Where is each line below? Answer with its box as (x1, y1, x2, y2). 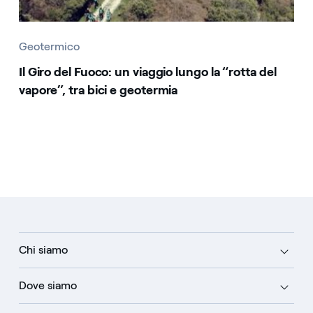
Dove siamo (18, 279, 77, 293)
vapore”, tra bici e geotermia (18, 82, 178, 99)
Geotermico (18, 40, 80, 54)
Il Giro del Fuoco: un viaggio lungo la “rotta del (18, 64, 277, 80)
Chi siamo (18, 243, 68, 257)
